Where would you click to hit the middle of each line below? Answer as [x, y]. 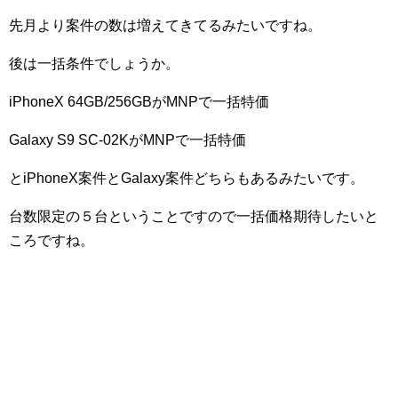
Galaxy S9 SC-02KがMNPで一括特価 [127, 140]
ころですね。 [52, 240]
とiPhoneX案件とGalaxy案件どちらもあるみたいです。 [187, 178]
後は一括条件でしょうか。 [94, 64]
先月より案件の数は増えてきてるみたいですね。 [165, 25]
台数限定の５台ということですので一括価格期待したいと [194, 216]
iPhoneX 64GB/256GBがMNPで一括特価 [139, 102]
